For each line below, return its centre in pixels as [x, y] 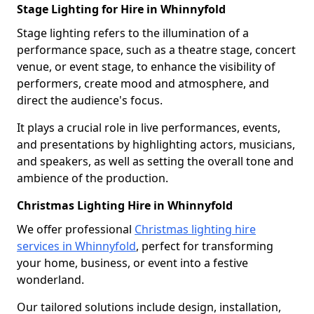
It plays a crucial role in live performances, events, [149, 127]
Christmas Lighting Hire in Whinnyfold [125, 205]
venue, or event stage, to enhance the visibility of [146, 66]
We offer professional [76, 229]
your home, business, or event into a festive [132, 262]
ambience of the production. [93, 178]
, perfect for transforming [205, 246]
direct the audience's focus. [90, 100]
